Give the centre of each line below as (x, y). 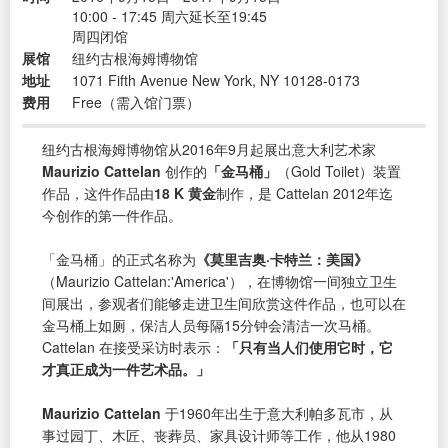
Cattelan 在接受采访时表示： (133, 346)
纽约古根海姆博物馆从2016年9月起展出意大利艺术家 (209, 148)
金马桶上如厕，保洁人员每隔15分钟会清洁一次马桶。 (211, 324)
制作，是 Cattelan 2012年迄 (304, 192)
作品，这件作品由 (98, 192)
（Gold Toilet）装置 (339, 170)
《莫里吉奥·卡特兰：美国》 (282, 258)
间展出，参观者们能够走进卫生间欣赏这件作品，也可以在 (224, 302)
